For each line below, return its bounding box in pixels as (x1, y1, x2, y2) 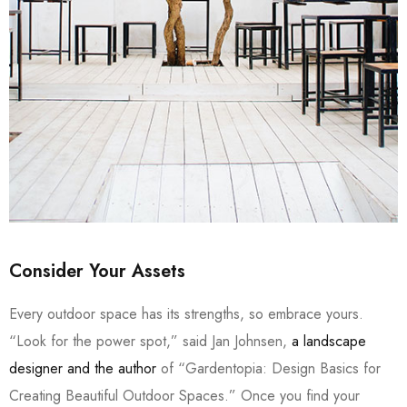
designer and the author (9, 358, 156, 379)
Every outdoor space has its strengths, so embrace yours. (9, 303, 363, 324)
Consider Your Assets (9, 258, 185, 284)
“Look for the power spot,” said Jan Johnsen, (9, 331, 292, 352)
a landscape (292, 331, 366, 352)
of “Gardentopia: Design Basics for (156, 358, 381, 379)
